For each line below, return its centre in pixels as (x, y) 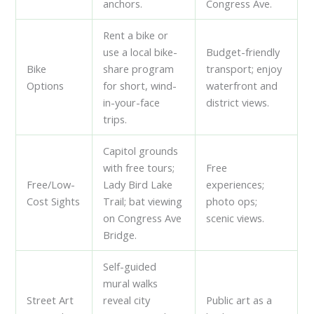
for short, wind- (140, 85)
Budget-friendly (243, 52)
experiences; (235, 184)
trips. (115, 119)
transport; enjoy (244, 68)
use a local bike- (141, 52)
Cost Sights (54, 201)
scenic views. (235, 218)
